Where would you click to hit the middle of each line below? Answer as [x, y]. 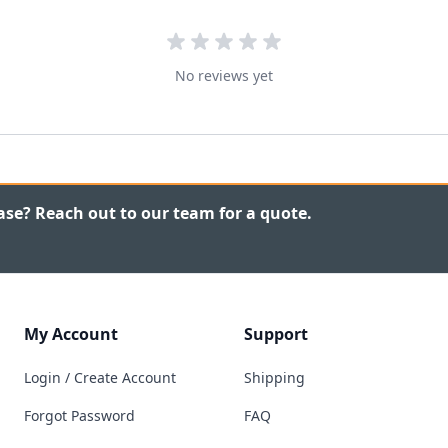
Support [276, 334]
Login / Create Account [100, 378]
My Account [71, 334]
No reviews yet [224, 76]
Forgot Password [79, 416]
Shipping [274, 378]
